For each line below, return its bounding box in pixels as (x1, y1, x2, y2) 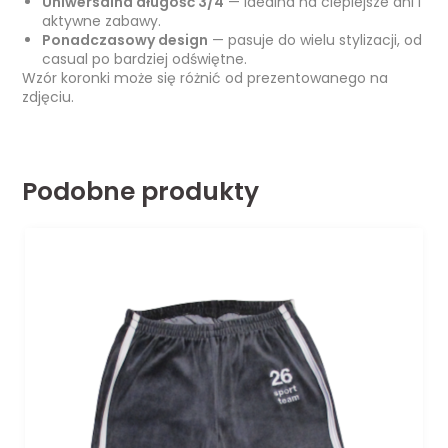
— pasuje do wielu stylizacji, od (208, 29, 423, 50)
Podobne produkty (22, 173, 260, 209)
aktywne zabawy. (42, 10, 162, 31)
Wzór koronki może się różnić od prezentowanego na (22, 67, 389, 88)
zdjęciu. (22, 86, 75, 107)
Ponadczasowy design (42, 29, 209, 50)
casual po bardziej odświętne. (42, 48, 248, 69)
